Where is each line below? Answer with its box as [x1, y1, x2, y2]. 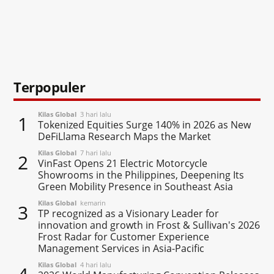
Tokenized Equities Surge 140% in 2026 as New [38, 117, 251, 131]
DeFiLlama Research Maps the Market [38, 129, 212, 143]
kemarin [76, 198, 106, 207]
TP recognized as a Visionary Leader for [38, 206, 220, 220]
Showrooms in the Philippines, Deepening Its [38, 168, 245, 182]
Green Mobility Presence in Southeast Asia [38, 179, 234, 193]
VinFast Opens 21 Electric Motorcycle [38, 156, 208, 170]
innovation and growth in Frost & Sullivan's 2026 [38, 218, 261, 232]
